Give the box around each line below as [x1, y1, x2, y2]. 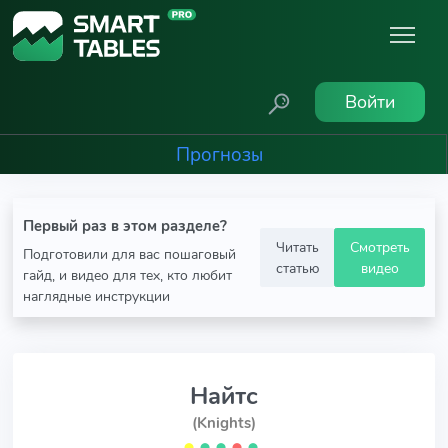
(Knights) [192, 413, 256, 433]
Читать [275, 236, 319, 257]
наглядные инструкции [23, 286, 170, 306]
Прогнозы [175, 141, 263, 168]
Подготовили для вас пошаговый [23, 244, 236, 264]
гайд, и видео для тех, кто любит [23, 265, 232, 285]
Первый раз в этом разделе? [23, 216, 227, 236]
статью [275, 257, 319, 278]
